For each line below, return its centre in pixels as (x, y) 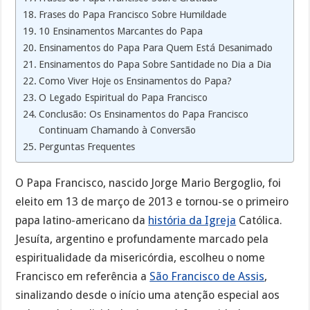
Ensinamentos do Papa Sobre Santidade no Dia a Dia (155, 64)
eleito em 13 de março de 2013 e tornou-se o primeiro (152, 201)
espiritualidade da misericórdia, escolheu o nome (140, 257)
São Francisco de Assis (207, 276)
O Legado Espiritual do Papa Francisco (124, 97)
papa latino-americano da (82, 220)
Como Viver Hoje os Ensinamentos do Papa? (136, 81)
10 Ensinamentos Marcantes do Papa (121, 31)
